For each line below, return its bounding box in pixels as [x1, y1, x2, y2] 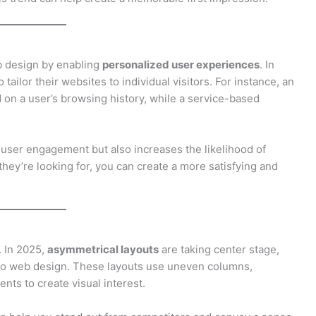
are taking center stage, [159, 242, 279, 256]
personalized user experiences [102, 57, 260, 71]
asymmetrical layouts [47, 242, 159, 256]
